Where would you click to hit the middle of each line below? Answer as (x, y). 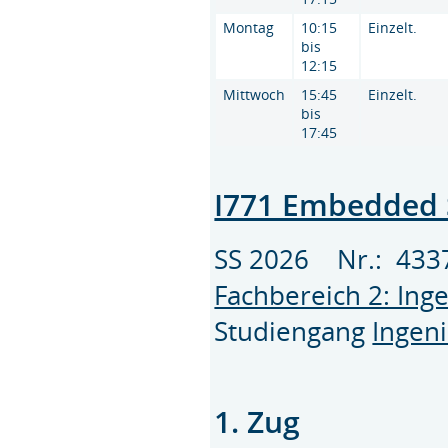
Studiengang (293, 330)
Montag (249, 27)
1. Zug (257, 421)
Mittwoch (254, 94)
